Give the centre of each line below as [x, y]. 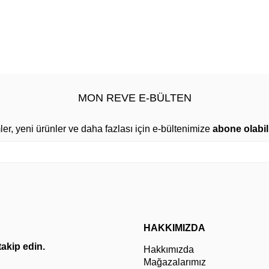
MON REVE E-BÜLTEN [134, 98]
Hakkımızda [169, 250]
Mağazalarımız [175, 262]
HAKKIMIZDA [174, 228]
